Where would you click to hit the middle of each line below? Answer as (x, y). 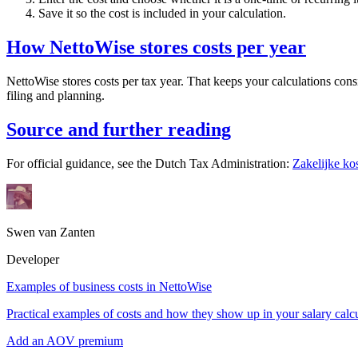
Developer (33, 259)
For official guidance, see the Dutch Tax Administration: (149, 163)
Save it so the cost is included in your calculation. (162, 14)
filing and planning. (56, 96)
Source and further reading (119, 129)
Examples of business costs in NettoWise (109, 286)
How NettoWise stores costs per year (156, 48)
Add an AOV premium (65, 340)
